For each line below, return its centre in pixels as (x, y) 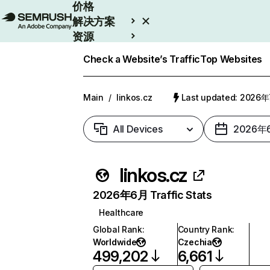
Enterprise (99, 51)
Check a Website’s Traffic (142, 59)
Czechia (195, 242)
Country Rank (205, 229)
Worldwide (115, 242)
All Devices (138, 129)
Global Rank (118, 229)
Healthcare (121, 212)
